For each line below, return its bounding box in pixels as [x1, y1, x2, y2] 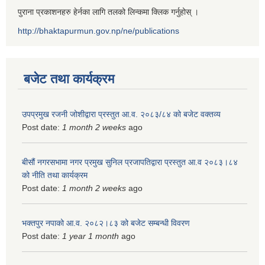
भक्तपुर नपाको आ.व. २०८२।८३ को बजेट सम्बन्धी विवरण [22, 218, 190, 228]
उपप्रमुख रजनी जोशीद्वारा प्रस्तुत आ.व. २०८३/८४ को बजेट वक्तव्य [22, 109, 221, 119]
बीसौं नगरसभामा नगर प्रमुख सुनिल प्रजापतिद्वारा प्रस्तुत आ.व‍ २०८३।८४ [22, 157, 238, 167]
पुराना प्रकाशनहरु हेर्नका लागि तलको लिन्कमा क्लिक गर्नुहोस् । [18, 7, 199, 17]
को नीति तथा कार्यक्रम [22, 170, 88, 180]
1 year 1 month [62, 231, 119, 241]
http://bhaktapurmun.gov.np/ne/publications [18, 25, 179, 35]
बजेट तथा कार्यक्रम [24, 71, 114, 86]
